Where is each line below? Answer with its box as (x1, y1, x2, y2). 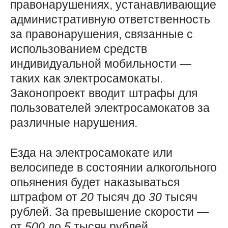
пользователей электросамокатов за (10, 101, 210, 115)
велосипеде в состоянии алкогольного (10, 161, 217, 175)
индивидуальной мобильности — (10, 57, 191, 71)
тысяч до (97, 190, 149, 204)
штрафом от (10, 190, 80, 204)
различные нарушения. (10, 116, 137, 130)
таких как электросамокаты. (10, 72, 163, 85)
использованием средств (10, 42, 147, 56)
